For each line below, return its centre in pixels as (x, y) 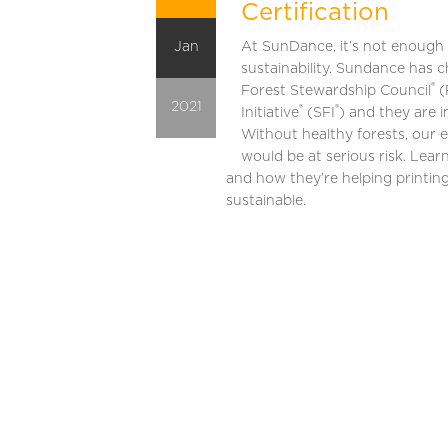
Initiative (270, 113)
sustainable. (266, 201)
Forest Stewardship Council (336, 91)
